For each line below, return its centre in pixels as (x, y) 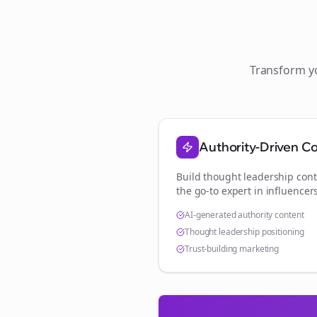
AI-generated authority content (244, 215)
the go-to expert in (221, 191)
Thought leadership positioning (244, 232)
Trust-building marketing (232, 249)
